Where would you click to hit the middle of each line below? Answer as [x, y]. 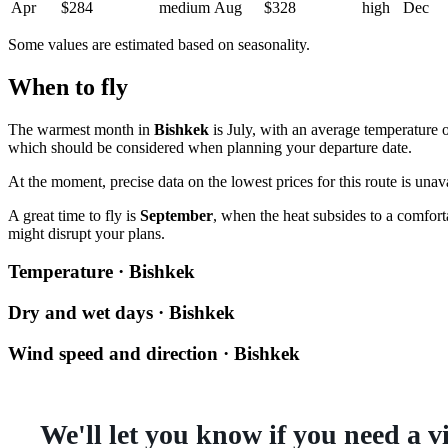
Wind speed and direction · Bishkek [154, 353]
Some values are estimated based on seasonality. [159, 44]
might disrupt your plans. [86, 233]
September [176, 215]
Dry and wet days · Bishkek [121, 312]
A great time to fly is [74, 215]
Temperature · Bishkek [101, 272]
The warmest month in [81, 129]
